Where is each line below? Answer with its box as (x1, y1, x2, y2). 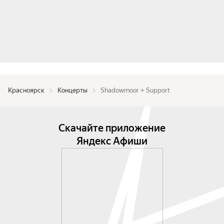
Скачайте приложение (58, 122, 165, 134)
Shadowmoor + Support (100, 86, 170, 94)
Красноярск (8, 86, 44, 94)
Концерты (57, 86, 87, 94)
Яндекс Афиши (76, 135, 147, 147)
